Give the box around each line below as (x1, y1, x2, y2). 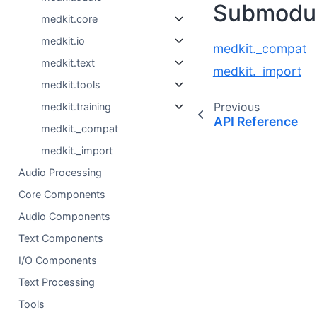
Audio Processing (18, 166, 103, 179)
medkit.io (41, 35, 86, 47)
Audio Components (18, 210, 111, 223)
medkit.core (41, 13, 98, 25)
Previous (213, 99, 260, 114)
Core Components (18, 188, 106, 201)
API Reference (214, 113, 299, 129)
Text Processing (18, 276, 96, 289)
